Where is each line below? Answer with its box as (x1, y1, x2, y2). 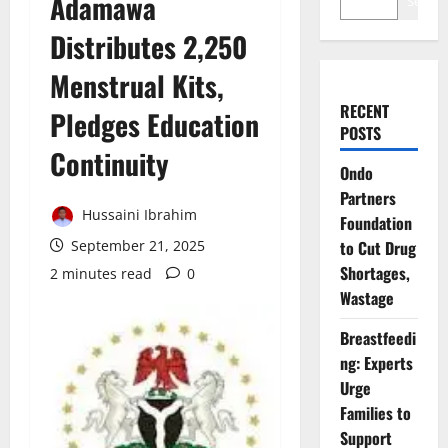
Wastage (339, 286, 394, 310)
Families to (339, 401, 411, 425)
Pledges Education (50, 104, 259, 145)
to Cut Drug (339, 236, 416, 260)
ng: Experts (339, 351, 413, 375)
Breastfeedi (339, 326, 416, 350)
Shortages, (339, 261, 410, 285)
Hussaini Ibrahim (78, 205, 197, 224)
